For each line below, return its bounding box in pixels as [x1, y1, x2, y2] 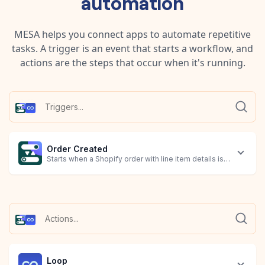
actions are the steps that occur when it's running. [20, 56, 245, 69]
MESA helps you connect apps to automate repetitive [14, 27, 251, 41]
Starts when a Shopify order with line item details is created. [47, 154, 254, 164]
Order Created [47, 144, 108, 154]
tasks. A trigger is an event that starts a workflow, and [12, 41, 253, 55]
